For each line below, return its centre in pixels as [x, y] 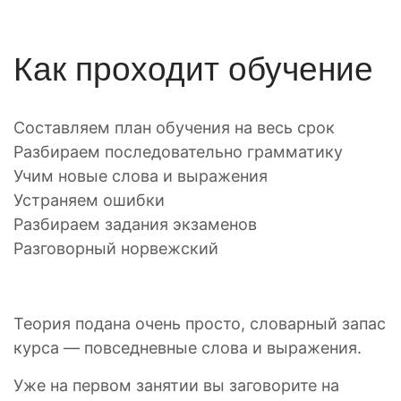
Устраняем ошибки [89, 200]
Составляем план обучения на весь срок [174, 128]
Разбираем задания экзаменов [135, 224]
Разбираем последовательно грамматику [178, 152]
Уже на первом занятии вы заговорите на [176, 385]
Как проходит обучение [193, 69]
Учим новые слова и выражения [141, 176]
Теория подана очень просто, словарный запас [200, 324]
